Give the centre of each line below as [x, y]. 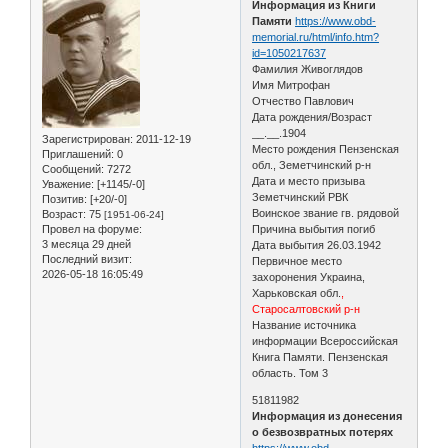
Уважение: [68, 183]
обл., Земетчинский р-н [312, 164]
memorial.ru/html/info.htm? [316, 36]
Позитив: [64, 198]
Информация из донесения [327, 415]
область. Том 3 [290, 372]
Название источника [304, 324]
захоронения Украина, [309, 276]
